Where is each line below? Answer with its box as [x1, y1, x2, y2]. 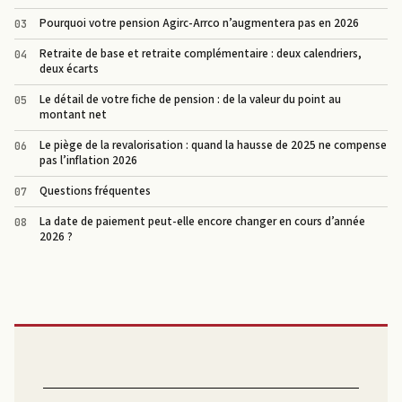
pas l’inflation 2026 [39, 152, 137, 169]
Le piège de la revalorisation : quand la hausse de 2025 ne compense [39, 136, 387, 153]
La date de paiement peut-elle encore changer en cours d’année [39, 213, 365, 230]
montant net [39, 106, 107, 123]
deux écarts [39, 60, 99, 77]
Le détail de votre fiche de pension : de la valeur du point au [39, 91, 341, 108]
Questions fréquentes [39, 182, 151, 199]
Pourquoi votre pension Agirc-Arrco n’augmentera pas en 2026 [39, 14, 359, 31]
